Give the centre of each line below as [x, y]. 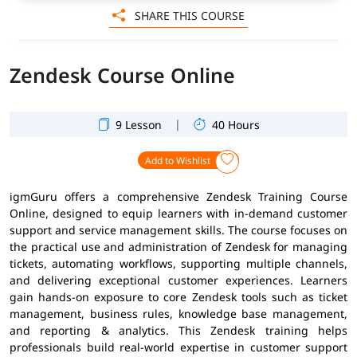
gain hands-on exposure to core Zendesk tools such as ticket [178, 296]
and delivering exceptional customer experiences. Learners [178, 280]
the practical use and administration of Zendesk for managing [178, 246]
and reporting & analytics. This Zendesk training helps [178, 330]
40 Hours [236, 124]
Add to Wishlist [178, 160]
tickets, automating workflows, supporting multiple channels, [178, 263]
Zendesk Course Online [122, 75]
